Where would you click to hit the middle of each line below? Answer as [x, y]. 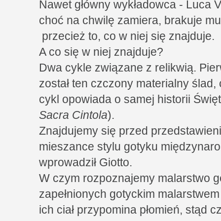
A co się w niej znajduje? [101, 52]
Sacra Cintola [73, 115]
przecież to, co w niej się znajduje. [127, 36]
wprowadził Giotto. [86, 163]
